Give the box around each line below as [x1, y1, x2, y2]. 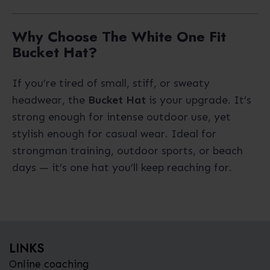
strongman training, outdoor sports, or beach [12, 144, 243, 158]
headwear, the [12, 93, 88, 107]
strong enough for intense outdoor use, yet [12, 110, 231, 124]
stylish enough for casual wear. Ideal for [12, 127, 216, 141]
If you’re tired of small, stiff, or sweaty [12, 77, 210, 90]
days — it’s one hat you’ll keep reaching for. [12, 161, 232, 175]
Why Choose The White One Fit [12, 26, 226, 48]
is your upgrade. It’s [146, 93, 251, 107]
